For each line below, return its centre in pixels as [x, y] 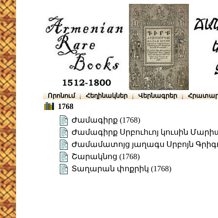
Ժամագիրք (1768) [106, 120]
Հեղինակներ [107, 96]
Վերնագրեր [158, 96]
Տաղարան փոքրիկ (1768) [121, 169]
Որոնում [61, 96]
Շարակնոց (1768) [106, 157]
